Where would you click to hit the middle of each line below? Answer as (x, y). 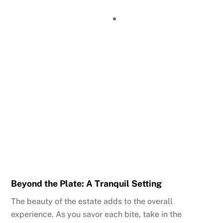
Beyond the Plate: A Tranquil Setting (87, 184)
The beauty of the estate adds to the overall (92, 202)
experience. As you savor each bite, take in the (97, 215)
